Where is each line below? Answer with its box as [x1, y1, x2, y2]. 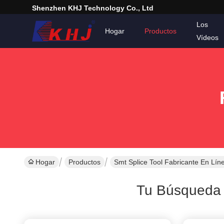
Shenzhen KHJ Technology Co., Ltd [32, 4, 153, 12]
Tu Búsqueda [136, 182, 221, 198]
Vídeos [196, 33, 218, 41]
